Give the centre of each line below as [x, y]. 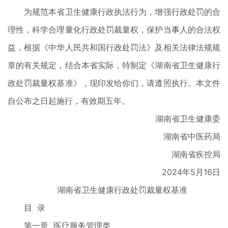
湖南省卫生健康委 [180, 119]
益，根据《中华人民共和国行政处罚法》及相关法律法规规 [114, 47]
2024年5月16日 [183, 172]
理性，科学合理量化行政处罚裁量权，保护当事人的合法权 [114, 30]
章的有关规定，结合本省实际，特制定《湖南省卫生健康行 [114, 65]
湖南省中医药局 [184, 136]
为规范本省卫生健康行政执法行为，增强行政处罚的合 [114, 12]
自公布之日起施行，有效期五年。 [69, 101]
